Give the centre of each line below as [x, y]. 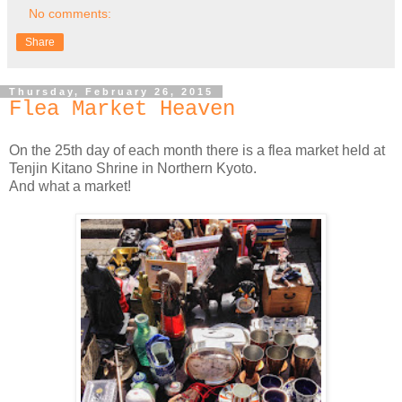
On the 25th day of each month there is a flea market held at [197, 151]
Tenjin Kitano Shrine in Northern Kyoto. [133, 169]
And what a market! [70, 187]
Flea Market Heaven [122, 109]
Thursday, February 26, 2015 [111, 91]
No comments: [70, 13]
